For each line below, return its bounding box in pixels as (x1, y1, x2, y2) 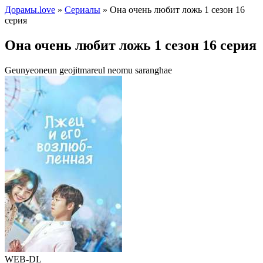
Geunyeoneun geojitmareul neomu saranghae (5, 65, 172, 75)
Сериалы (65, 5, 100, 15)
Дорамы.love (5, 5, 55, 15)
